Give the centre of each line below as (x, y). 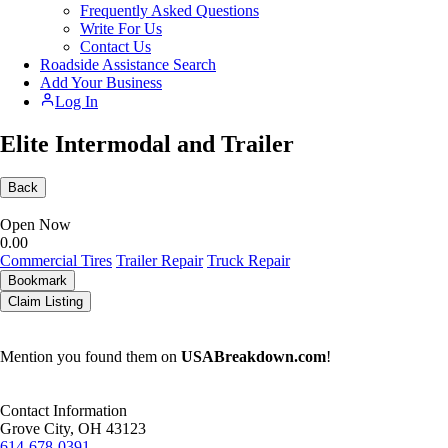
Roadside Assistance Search (128, 64)
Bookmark (37, 281)
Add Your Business (101, 82)
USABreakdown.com (253, 357)
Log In (76, 101)
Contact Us (115, 46)
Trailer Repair (159, 261)
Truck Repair (248, 261)
